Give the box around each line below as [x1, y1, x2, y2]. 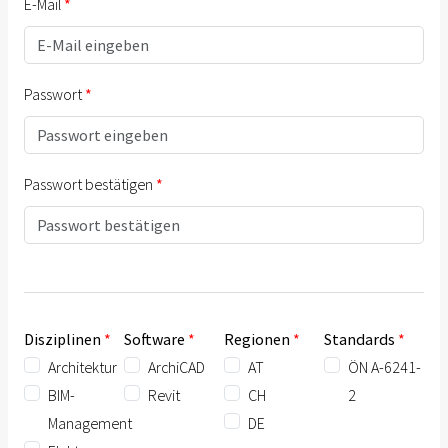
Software [123, 329, 185, 349]
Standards [323, 329, 395, 349]
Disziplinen [24, 329, 101, 349]
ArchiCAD [147, 357, 205, 377]
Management [48, 413, 132, 433]
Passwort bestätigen [24, 174, 153, 194]
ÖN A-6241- [347, 357, 421, 377]
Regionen [223, 329, 290, 349]
